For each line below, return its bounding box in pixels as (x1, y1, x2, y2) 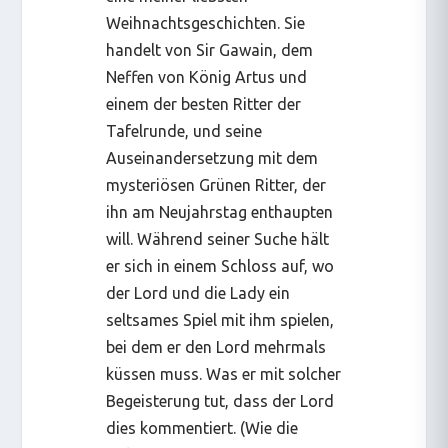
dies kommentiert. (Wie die (106, 418, 299, 437)
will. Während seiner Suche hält (106, 229, 330, 248)
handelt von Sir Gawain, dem (106, 40, 314, 59)
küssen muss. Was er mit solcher (106, 364, 342, 383)
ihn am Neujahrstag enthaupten (106, 202, 334, 221)
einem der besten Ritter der (106, 94, 302, 113)
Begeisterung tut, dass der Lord (106, 391, 335, 410)
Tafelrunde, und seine (106, 121, 263, 140)
